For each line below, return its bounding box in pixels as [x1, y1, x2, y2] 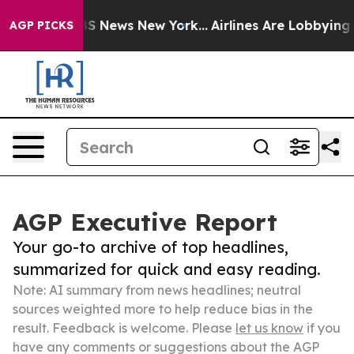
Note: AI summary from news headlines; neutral [13, 282, 301, 298]
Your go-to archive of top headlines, [13, 237, 288, 257]
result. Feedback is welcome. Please [13, 320, 235, 336]
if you [303, 320, 341, 336]
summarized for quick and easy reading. [13, 259, 321, 279]
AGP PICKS [9, 18, 73, 32]
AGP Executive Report [13, 207, 277, 237]
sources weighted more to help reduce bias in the [13, 301, 313, 317]
